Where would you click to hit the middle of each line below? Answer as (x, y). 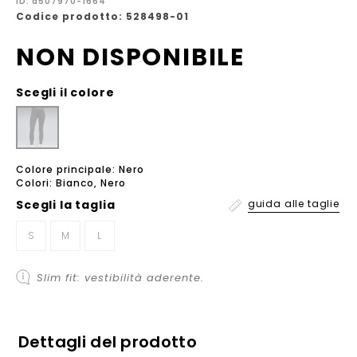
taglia (95, 205)
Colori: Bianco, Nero (71, 183)
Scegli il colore (65, 93)
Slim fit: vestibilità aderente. (120, 278)
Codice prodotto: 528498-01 (102, 17)
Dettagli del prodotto (107, 342)
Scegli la (46, 205)
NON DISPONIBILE (130, 58)
